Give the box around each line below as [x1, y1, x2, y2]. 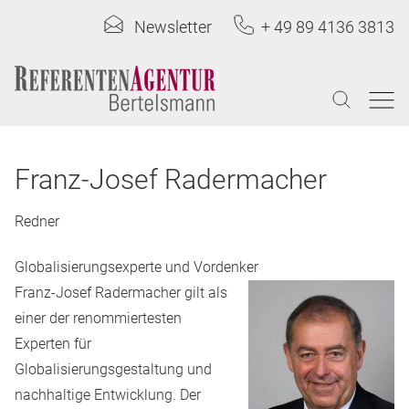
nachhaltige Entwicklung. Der [15, 386, 201, 404]
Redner [15, 213, 59, 230]
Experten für [15, 335, 91, 352]
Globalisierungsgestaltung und [15, 361, 212, 378]
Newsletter [134, 17, 212, 37]
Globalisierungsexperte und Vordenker [15, 258, 258, 276]
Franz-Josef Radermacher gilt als [15, 284, 227, 301]
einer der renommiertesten [15, 309, 182, 327]
